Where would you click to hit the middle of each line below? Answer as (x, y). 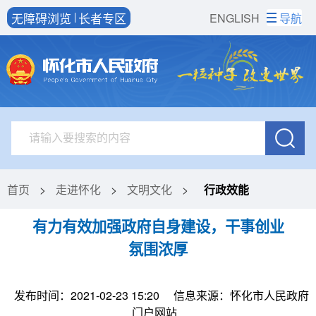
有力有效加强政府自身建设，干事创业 (158, 226)
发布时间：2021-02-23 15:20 (87, 295)
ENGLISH (235, 18)
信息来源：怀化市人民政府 (241, 295)
